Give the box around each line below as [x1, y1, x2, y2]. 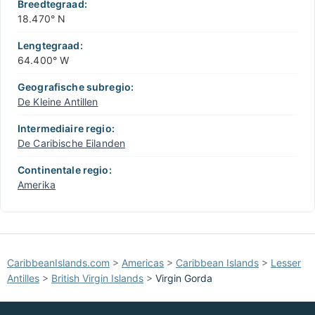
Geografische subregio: [18, 81, 134, 94]
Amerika [18, 179, 56, 191]
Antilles [7, 272, 39, 285]
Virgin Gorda [155, 272, 212, 285]
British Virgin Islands [51, 272, 143, 285]
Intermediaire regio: [18, 122, 115, 135]
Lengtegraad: [18, 39, 83, 52]
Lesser [271, 257, 301, 269]
